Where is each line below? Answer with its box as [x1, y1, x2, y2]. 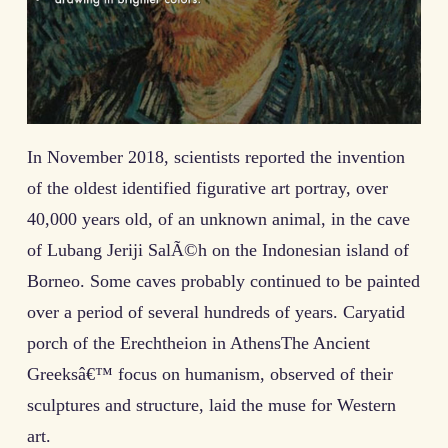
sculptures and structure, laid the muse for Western [27, 394, 396, 415]
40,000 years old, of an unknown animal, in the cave [27, 208, 410, 229]
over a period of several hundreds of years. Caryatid [27, 301, 405, 322]
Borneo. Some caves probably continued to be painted [27, 270, 420, 291]
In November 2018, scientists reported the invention [27, 146, 405, 167]
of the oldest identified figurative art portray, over [27, 177, 388, 198]
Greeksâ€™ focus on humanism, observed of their [27, 363, 393, 384]
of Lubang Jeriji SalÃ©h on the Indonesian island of [27, 239, 409, 260]
